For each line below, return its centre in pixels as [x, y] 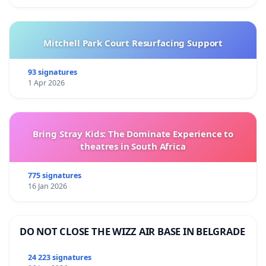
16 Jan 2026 [47, 186]
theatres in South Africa [133, 146]
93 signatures [52, 72]
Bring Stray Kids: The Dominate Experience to [133, 134]
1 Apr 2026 [46, 83]
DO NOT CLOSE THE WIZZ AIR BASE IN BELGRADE [132, 232]
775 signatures [54, 176]
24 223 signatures [59, 258]
